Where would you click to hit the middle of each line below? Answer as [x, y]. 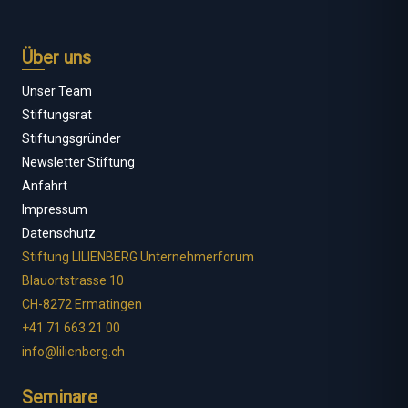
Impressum [55, 210]
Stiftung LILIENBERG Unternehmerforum [138, 257]
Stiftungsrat [57, 115]
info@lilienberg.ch [73, 352]
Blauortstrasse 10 [73, 281]
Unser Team [57, 92]
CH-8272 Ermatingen [82, 305]
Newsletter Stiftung [78, 163]
